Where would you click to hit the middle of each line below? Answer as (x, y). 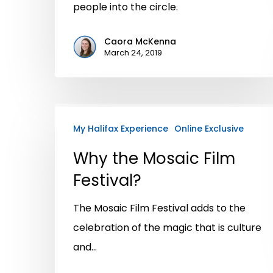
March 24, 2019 (133, 52)
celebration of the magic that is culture (167, 227)
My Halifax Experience (121, 128)
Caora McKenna (140, 41)
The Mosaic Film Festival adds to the (159, 208)
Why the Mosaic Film (154, 158)
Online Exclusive (209, 128)
